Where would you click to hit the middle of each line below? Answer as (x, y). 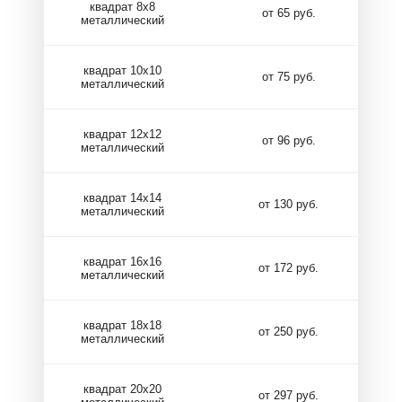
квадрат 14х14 (122, 197)
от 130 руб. (288, 204)
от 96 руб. (288, 140)
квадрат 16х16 (122, 261)
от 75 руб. (288, 77)
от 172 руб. (288, 268)
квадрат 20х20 (122, 389)
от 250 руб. (288, 332)
